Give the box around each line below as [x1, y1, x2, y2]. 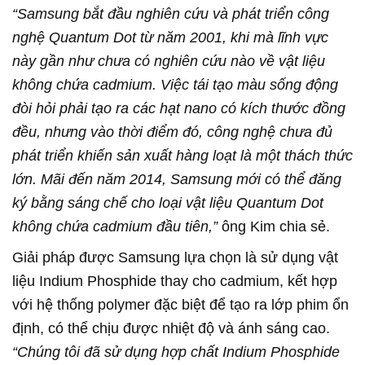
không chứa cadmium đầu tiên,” [12, 218, 218, 235]
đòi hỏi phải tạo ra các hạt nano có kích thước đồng [12, 100, 345, 117]
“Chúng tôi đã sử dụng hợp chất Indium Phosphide [12, 344, 340, 361]
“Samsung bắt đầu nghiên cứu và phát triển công [12, 6, 329, 23]
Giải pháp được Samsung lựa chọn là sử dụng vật [12, 249, 338, 266]
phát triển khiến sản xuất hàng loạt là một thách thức [12, 147, 353, 165]
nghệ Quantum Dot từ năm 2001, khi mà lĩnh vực [12, 29, 328, 46]
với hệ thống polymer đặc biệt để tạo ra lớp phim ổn [12, 297, 349, 314]
